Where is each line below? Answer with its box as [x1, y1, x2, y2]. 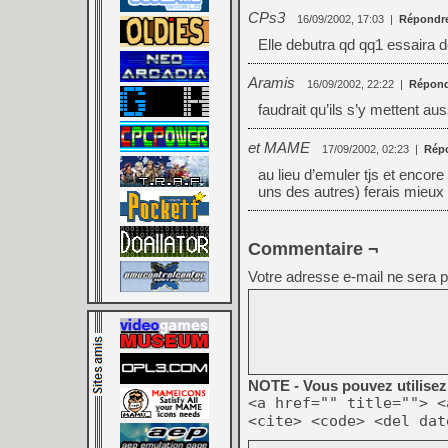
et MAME [248, 139, 310, 156]
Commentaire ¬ [248, 239, 379, 259]
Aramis [248, 74, 295, 91]
